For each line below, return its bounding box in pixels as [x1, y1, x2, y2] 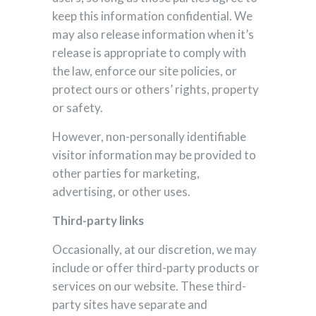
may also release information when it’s [52, 27, 254, 42]
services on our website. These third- [52, 279, 246, 293]
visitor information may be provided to [52, 147, 256, 162]
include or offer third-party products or [52, 260, 260, 275]
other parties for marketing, [52, 166, 200, 181]
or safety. [52, 100, 103, 115]
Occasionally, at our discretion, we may [52, 242, 257, 257]
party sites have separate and [52, 297, 207, 312]
